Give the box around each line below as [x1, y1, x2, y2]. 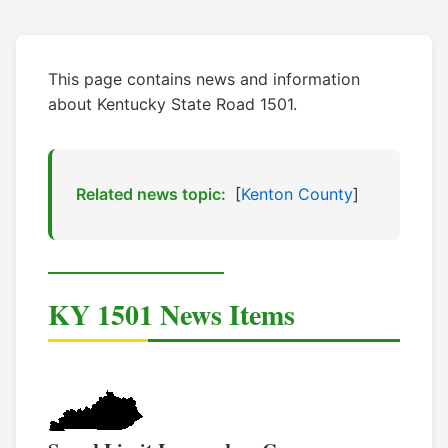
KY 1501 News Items [48, 294, 295, 336]
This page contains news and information [48, 69, 360, 90]
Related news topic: [76, 184, 226, 205]
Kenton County [241, 184, 353, 205]
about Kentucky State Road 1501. [48, 94, 297, 115]
